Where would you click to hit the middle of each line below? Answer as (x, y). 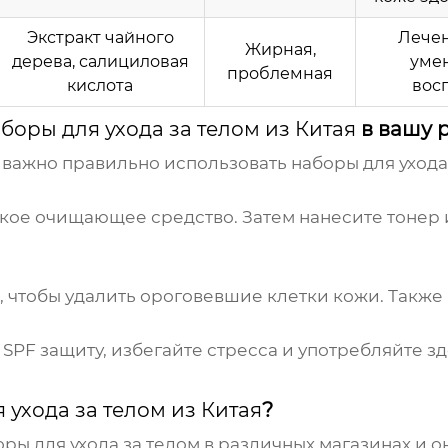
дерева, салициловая (100, 62)
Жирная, (280, 50)
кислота (100, 86)
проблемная (280, 74)
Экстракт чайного (100, 38)
